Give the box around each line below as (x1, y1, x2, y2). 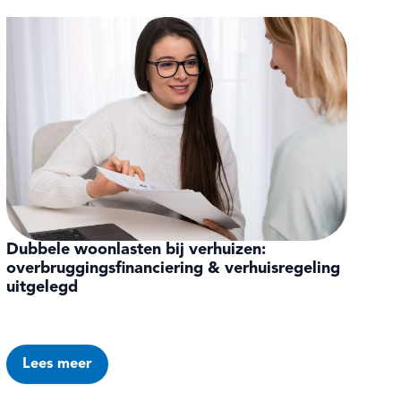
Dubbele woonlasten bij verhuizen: (5, 242, 266, 259)
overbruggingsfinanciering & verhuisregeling (5, 260, 340, 277)
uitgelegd (5, 279, 78, 296)
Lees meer (21, 357, 92, 372)
